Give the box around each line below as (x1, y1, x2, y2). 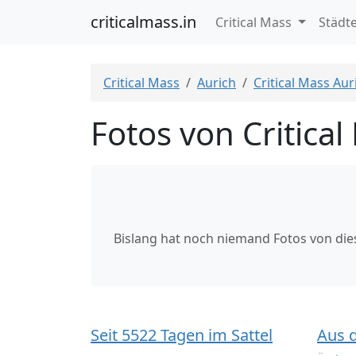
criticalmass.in (91, 11, 196, 33)
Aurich (197, 74, 236, 91)
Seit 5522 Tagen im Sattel (91, 324, 273, 346)
